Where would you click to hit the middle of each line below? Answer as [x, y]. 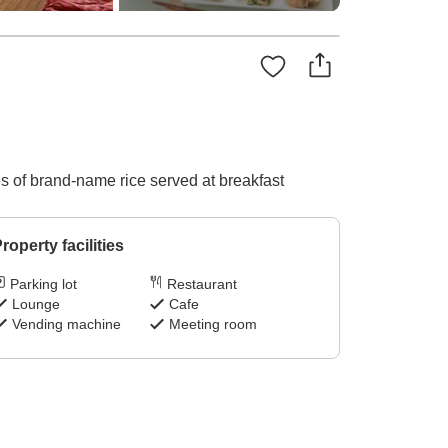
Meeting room [213, 324]
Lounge [35, 304]
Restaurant [202, 284]
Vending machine [66, 324]
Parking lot [43, 284]
